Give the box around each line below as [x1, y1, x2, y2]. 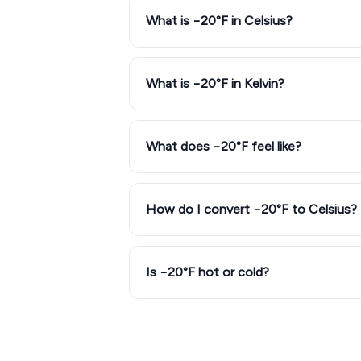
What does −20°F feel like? [146, 139, 301, 154]
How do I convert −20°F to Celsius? [146, 201, 357, 217]
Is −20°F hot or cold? [146, 264, 269, 280]
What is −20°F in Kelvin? [146, 76, 284, 91]
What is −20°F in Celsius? [146, 13, 293, 28]
